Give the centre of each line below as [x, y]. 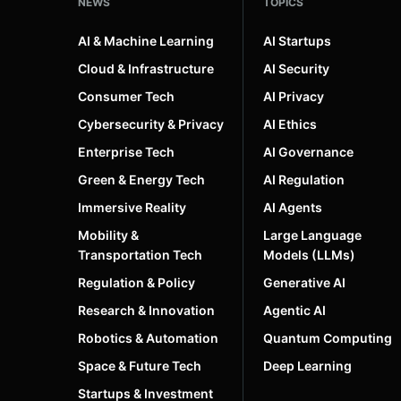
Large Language [312, 235]
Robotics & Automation [148, 337]
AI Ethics [290, 124]
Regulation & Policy [137, 282]
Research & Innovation [146, 310]
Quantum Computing [328, 337]
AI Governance [308, 151]
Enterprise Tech [126, 151]
